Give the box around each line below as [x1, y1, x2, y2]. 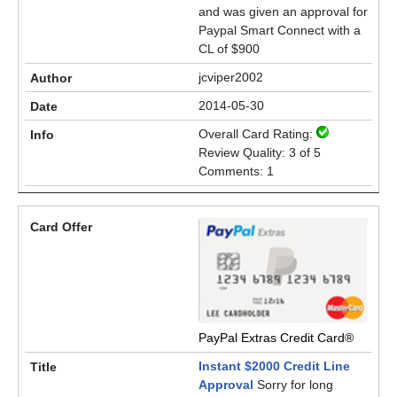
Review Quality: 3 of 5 [198, 145, 321, 160]
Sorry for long [253, 378, 333, 392]
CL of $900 [198, 42, 260, 56]
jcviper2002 [198, 70, 263, 84]
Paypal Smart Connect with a [198, 23, 361, 37]
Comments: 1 [198, 164, 274, 178]
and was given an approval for [198, 4, 368, 19]
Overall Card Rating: [198, 127, 316, 141]
